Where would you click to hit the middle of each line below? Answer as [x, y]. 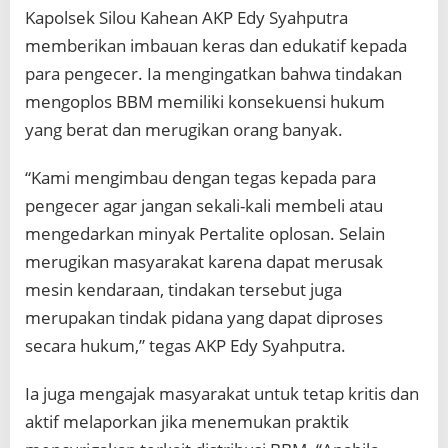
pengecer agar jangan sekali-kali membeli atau [204, 206]
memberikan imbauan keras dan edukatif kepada [216, 46]
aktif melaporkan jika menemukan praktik [187, 422]
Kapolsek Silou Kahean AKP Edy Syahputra [186, 18]
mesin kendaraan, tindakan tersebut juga [183, 290]
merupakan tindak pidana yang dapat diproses [204, 318]
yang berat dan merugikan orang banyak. [184, 130]
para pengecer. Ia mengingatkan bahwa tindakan [213, 74]
